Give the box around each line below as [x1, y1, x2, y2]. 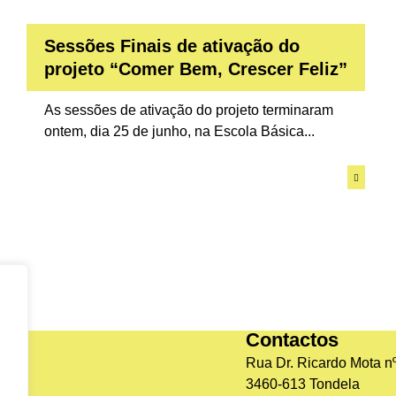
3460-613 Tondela [245, 377, 360, 392]
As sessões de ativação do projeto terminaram [43, 103, 333, 118]
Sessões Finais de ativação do [43, 36, 300, 57]
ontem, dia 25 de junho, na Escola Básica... [43, 124, 315, 140]
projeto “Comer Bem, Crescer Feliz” [43, 59, 347, 80]
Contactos [245, 329, 339, 352]
